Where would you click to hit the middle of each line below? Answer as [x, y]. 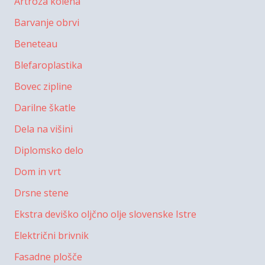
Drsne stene [41, 193]
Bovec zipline [43, 86]
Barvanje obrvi [47, 22]
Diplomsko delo [49, 150]
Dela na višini [43, 129]
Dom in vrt [38, 171]
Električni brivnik [51, 235]
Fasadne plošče [48, 256]
